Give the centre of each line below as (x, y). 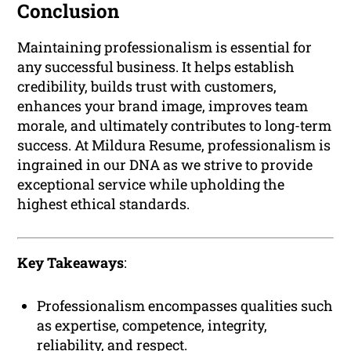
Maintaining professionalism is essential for (165, 47)
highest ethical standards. (104, 203)
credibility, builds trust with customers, (147, 86)
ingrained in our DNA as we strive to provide (165, 164)
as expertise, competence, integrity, (152, 325)
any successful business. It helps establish (156, 66)
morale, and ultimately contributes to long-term (175, 125)
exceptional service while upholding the (151, 184)
